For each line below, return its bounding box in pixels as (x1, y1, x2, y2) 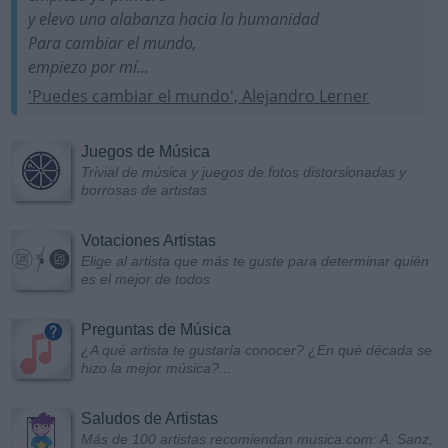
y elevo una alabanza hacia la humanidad (28, 7, 320, 30)
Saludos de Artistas (81, 409, 218, 427)
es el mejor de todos (81, 270, 210, 287)
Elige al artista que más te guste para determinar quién (81, 252, 429, 269)
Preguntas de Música (81, 320, 231, 338)
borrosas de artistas (81, 181, 207, 198)
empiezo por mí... (28, 55, 150, 78)
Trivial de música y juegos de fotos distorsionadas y (81, 163, 406, 180)
